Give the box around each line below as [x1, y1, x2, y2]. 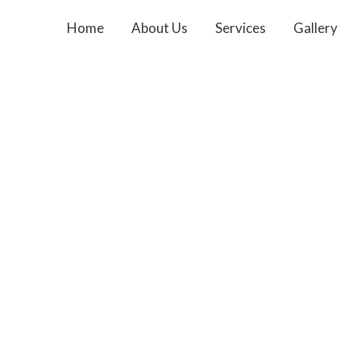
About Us [131, 19, 188, 36]
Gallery [293, 19, 338, 36]
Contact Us [64, 180, 133, 197]
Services [215, 19, 266, 36]
